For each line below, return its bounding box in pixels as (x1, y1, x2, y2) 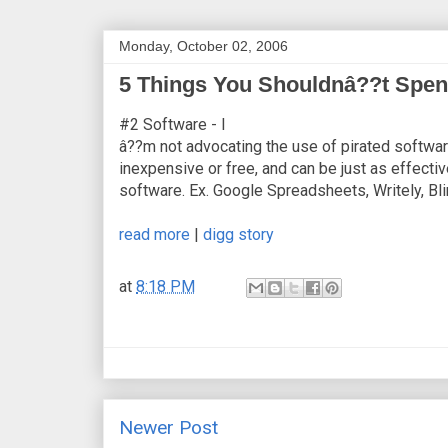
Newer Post (119, 415, 218, 439)
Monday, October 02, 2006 (119, 37, 288, 54)
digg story (203, 224, 274, 244)
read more (119, 224, 190, 244)
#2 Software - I (119, 114, 226, 134)
